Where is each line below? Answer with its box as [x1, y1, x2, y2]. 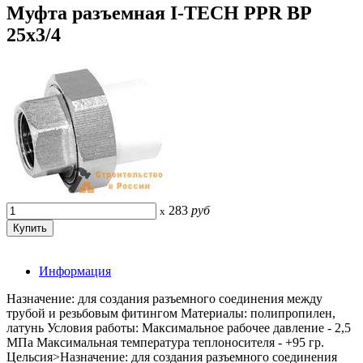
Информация [39, 263, 111, 278]
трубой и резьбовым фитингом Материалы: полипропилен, [6, 305, 335, 320]
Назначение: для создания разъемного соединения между [6, 291, 322, 305]
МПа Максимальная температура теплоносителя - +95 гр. [6, 335, 324, 349]
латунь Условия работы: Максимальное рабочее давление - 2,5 [6, 320, 351, 335]
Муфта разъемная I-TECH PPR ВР [6, 2, 312, 23]
